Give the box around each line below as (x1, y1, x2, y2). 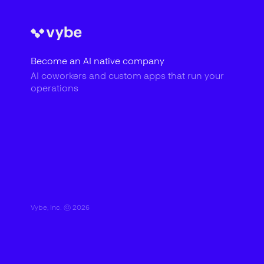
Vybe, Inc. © (31, 203, 72, 212)
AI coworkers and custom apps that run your (31, 70, 224, 81)
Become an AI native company (31, 55, 164, 67)
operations (31, 82, 78, 94)
